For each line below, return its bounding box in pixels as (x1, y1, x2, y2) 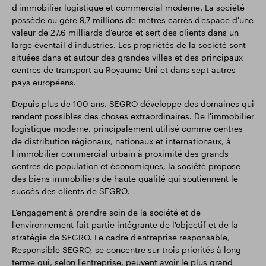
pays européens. (12, 77, 76, 87)
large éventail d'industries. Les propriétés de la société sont (12, 40, 246, 50)
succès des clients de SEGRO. (12, 186, 129, 196)
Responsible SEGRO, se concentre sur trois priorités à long (12, 245, 241, 255)
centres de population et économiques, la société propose (12, 161, 240, 171)
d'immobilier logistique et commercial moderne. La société (12, 2, 245, 12)
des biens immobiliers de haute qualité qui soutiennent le (12, 173, 238, 183)
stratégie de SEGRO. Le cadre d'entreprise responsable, (12, 232, 230, 242)
